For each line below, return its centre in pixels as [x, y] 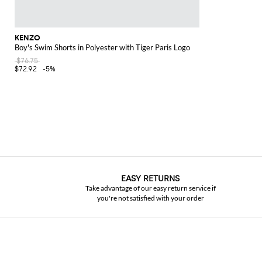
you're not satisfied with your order [150, 198]
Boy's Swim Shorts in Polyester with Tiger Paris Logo [102, 47]
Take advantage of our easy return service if [150, 188]
